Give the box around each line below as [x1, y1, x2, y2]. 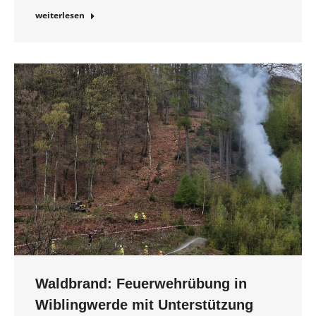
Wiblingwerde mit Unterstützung [35, 297, 253, 313]
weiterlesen [35, 9, 85, 22]
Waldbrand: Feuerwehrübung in [35, 276, 247, 292]
